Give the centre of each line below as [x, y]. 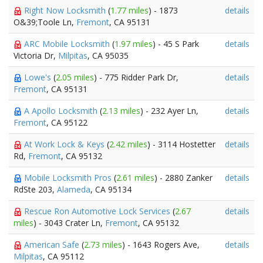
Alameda [74, 189]
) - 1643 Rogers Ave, [161, 245]
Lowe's [39, 77]
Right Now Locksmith [66, 10]
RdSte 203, [35, 189]
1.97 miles [134, 44]
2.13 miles [121, 111]
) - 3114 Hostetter [181, 144]
